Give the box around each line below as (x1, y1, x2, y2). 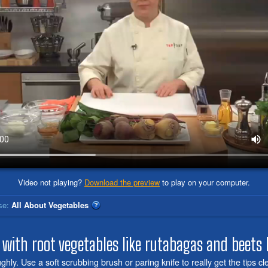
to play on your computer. (160, 176, 250, 188)
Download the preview (84, 176, 160, 188)
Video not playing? (18, 176, 84, 188)
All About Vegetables (11, 199, 91, 211)
